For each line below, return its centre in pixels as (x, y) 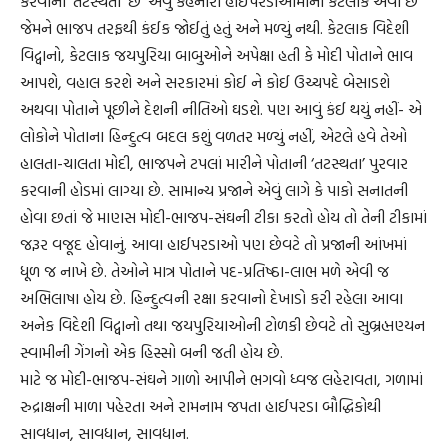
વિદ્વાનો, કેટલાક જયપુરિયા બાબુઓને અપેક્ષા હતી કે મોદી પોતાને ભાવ (216, 55)
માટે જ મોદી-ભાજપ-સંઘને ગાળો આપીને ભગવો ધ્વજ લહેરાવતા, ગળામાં (221, 379)
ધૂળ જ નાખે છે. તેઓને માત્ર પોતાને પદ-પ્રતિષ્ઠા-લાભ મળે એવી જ (204, 271)
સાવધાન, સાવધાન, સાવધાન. (104, 433)
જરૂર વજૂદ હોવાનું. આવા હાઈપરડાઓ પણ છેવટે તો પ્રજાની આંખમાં (213, 244)
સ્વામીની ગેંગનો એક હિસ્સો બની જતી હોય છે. (151, 352)
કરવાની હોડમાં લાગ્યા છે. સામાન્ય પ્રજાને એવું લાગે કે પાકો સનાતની (214, 190)
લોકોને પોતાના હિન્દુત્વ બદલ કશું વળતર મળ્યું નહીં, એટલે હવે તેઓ (213, 136)
